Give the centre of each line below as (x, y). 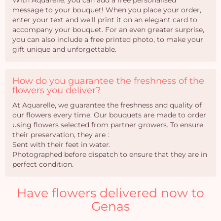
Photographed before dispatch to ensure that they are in (110, 154)
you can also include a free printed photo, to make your (108, 39)
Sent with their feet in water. (61, 145)
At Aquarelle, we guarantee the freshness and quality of (107, 105)
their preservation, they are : (61, 135)
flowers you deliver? (56, 90)
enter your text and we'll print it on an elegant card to (105, 20)
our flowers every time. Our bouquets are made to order (109, 115)
